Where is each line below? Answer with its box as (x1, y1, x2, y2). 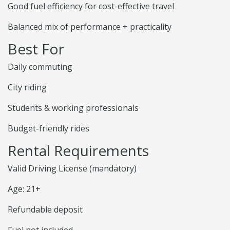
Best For (8, 39, 64, 59)
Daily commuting (8, 61, 72, 73)
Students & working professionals (8, 102, 139, 114)
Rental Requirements (8, 141, 149, 161)
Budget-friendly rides (8, 123, 89, 135)
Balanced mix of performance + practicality (8, 21, 171, 33)
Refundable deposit (8, 204, 83, 216)
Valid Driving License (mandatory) (8, 163, 137, 175)
